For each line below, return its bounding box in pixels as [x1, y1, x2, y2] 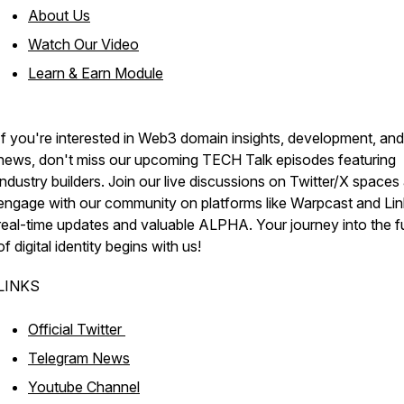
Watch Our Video [28, 35, 139, 53]
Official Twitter [28, 320, 125, 338]
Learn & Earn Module [28, 64, 163, 82]
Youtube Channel [28, 378, 140, 396]
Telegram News [28, 349, 130, 367]
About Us [28, 6, 90, 24]
